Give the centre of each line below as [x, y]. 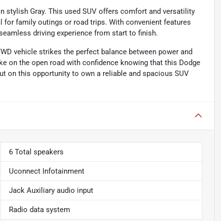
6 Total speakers [36, 152]
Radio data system [39, 210]
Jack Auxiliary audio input [51, 191]
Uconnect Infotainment [46, 171]
